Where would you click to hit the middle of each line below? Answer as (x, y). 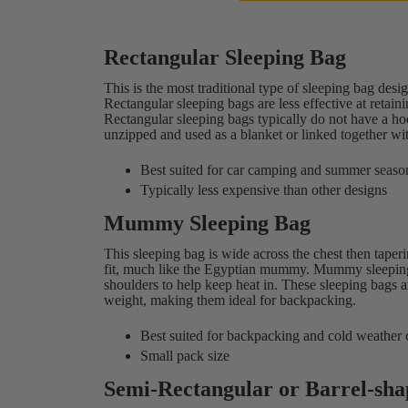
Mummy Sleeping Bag (208, 223)
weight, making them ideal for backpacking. (230, 300)
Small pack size (185, 356)
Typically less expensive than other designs (264, 190)
